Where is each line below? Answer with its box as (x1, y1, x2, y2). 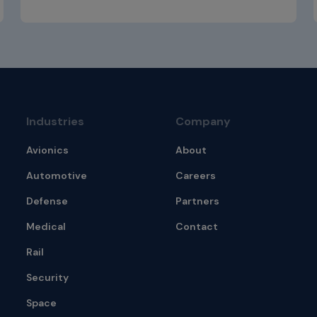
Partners (175, 195, 219, 208)
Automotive (26, 169, 88, 183)
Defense (26, 195, 69, 208)
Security (26, 271, 69, 284)
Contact (175, 220, 218, 234)
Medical (26, 220, 67, 234)
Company (175, 114, 231, 129)
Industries (26, 114, 85, 129)
